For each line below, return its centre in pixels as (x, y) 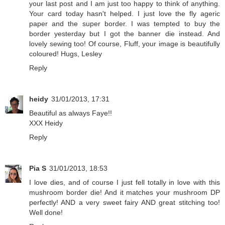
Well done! (46, 213)
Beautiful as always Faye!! (71, 113)
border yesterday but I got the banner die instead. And (125, 34)
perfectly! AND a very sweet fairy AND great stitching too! (125, 203)
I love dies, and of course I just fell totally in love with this (125, 183)
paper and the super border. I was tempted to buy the (125, 24)
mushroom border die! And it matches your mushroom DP (125, 193)
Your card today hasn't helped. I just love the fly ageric (125, 14)
